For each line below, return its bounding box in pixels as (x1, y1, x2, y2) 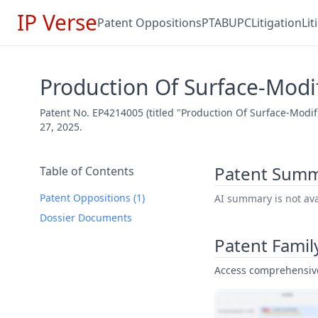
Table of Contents (40, 163, 134, 179)
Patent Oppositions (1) (40, 191, 145, 204)
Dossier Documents (40, 211, 132, 224)
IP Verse (17, 8, 97, 37)
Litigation (251, 15, 302, 31)
